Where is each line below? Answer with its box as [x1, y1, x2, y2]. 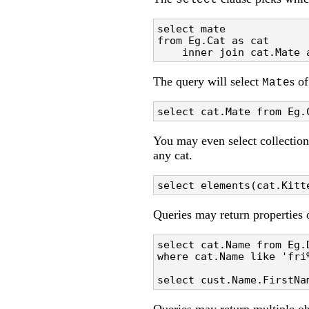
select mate [157, 23, 232, 35]
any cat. [153, 148, 192, 163]
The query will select [153, 74, 262, 89]
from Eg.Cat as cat [157, 34, 275, 47]
